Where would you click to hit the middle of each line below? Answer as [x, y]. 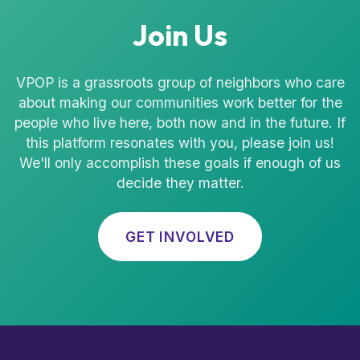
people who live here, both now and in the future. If [180, 123]
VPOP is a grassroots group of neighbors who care [180, 82]
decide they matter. [180, 183]
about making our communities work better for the [180, 102]
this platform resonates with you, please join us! [180, 143]
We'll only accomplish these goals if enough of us [180, 163]
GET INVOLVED [180, 237]
